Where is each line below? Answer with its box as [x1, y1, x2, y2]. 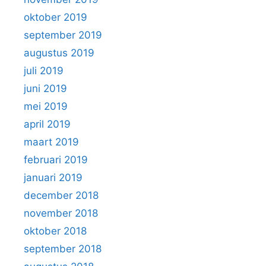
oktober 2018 [24, 225, 87, 237]
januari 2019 [24, 172, 83, 184]
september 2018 [24, 243, 102, 255]
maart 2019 [24, 136, 79, 148]
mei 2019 [24, 100, 68, 113]
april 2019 [24, 118, 71, 131]
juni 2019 [24, 83, 67, 95]
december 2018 [24, 189, 99, 202]
